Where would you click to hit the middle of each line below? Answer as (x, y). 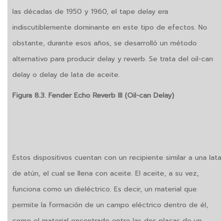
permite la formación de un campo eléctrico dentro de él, (110, 205)
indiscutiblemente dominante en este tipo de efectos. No (110, 28)
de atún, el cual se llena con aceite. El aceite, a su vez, (106, 174)
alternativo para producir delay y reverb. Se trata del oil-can (113, 59)
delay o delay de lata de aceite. (66, 75)
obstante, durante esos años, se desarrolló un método (105, 43)
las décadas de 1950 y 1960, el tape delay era (90, 12)
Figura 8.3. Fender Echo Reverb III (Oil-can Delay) (93, 96)
